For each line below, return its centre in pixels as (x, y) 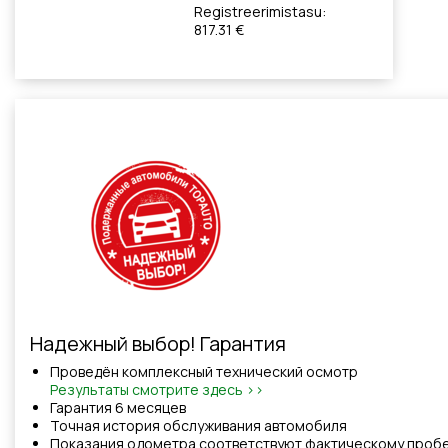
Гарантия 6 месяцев (118, 407)
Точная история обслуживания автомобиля (198, 425)
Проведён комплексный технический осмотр (204, 371)
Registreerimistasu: (260, 11)
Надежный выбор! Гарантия (158, 343)
